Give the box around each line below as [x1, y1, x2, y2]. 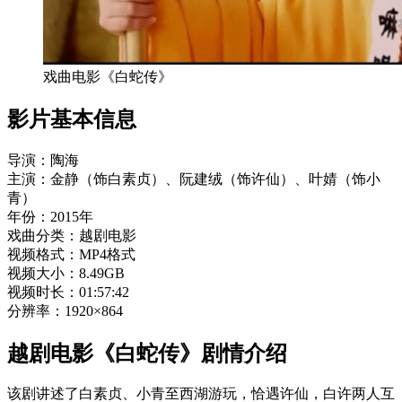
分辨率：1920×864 [7, 302, 123, 319]
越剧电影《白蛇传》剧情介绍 [7, 341, 287, 365]
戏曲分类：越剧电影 [7, 227, 136, 243]
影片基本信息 [7, 107, 136, 131]
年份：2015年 [7, 208, 93, 224]
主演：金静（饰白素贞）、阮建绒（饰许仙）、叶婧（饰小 [7, 170, 380, 187]
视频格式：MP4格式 [7, 246, 135, 262]
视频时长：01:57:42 [7, 284, 129, 300]
